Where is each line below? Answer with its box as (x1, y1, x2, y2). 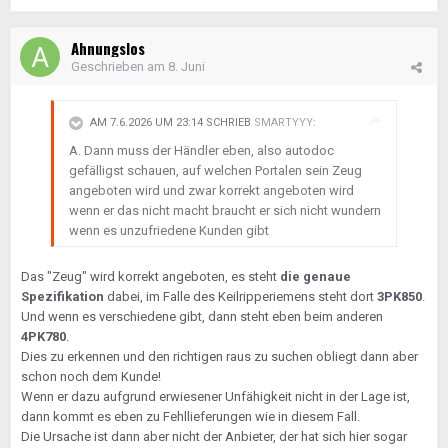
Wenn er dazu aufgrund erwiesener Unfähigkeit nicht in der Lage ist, (21, 389, 410, 404)
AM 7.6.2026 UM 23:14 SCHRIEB (90, 116, 254, 130)
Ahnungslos (71, 37, 145, 59)
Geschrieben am (71, 59, 168, 74)
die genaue (280, 269, 351, 284)
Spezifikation (21, 289, 104, 304)
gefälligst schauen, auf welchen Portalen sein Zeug (69, 163, 362, 178)
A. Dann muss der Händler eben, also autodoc (69, 143, 334, 158)
